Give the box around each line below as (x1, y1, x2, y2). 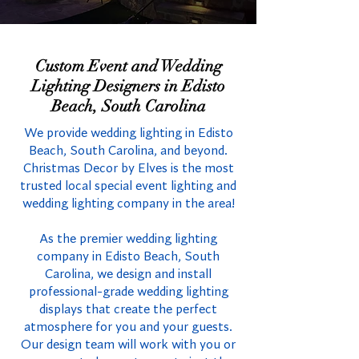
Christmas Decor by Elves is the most (22, 162, 234, 175)
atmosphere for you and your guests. (24, 321, 232, 334)
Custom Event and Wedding (34, 56, 222, 76)
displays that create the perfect (39, 303, 217, 317)
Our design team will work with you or (21, 338, 236, 352)
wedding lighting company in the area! (22, 197, 235, 211)
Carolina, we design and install (45, 268, 212, 281)
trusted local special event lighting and (20, 179, 236, 193)
